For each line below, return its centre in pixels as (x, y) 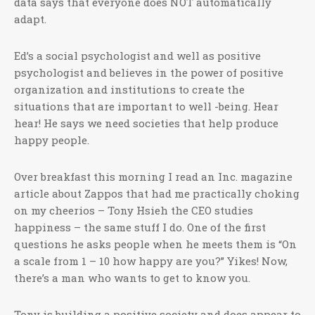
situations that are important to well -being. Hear (146, 106)
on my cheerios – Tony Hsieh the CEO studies (134, 210)
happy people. (52, 140)
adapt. (30, 19)
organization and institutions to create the (129, 89)
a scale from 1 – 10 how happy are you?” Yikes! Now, (151, 261)
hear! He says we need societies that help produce (146, 123)
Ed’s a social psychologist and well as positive (137, 56)
